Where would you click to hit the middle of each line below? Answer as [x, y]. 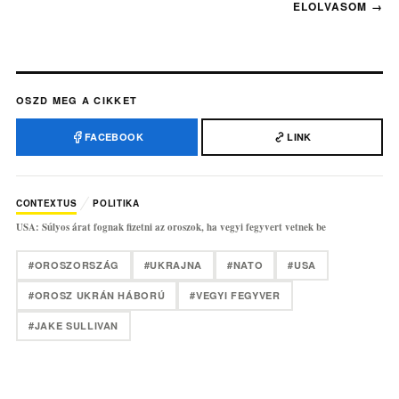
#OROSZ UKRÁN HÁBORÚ [97, 296]
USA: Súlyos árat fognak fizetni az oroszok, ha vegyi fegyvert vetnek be [171, 228]
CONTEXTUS [46, 203]
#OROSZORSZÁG [73, 265]
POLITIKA [116, 203]
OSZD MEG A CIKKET [77, 101]
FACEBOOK [114, 137]
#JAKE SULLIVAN [73, 326]
